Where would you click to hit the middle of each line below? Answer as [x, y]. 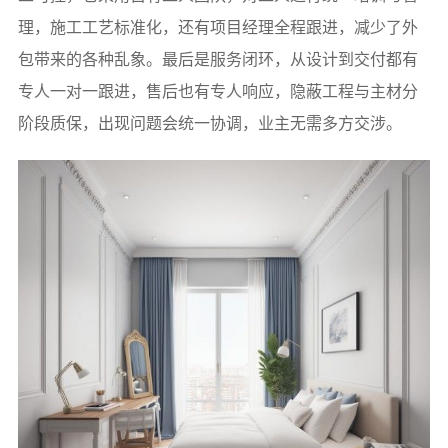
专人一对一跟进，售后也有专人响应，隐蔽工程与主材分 [217, 92]
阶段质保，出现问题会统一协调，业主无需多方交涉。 [209, 124]
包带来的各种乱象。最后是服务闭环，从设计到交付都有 [217, 60]
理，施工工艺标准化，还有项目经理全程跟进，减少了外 [217, 28]
